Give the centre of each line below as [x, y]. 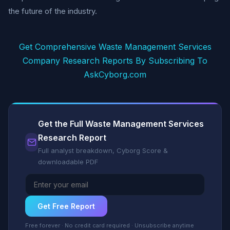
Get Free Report [66, 206]
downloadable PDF [68, 162]
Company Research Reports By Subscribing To [115, 61]
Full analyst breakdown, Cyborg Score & [103, 150]
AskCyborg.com [115, 74]
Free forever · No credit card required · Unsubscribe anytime [110, 225]
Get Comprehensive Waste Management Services [115, 47]
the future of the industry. [53, 11]
